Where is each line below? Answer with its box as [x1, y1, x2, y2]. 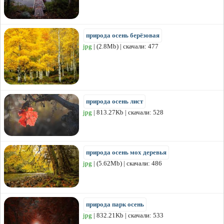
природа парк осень [86, 200, 144, 208]
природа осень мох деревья [86, 148, 166, 156]
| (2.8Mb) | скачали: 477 [92, 42, 158, 50]
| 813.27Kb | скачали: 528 [92, 108, 163, 116]
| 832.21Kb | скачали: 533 [92, 211, 163, 219]
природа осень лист [86, 97, 143, 105]
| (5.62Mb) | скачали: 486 [92, 159, 162, 167]
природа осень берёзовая [86, 31, 159, 39]
